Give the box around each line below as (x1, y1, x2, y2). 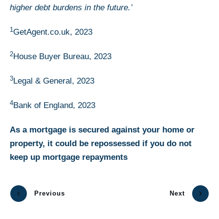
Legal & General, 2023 (13, 76, 97, 86)
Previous (34, 190, 65, 197)
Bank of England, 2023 (13, 100, 98, 110)
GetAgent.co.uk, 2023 (13, 27, 95, 37)
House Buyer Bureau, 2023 (13, 51, 114, 61)
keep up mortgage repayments (10, 152, 128, 162)
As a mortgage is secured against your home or (10, 125, 195, 134)
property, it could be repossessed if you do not (10, 138, 192, 148)
